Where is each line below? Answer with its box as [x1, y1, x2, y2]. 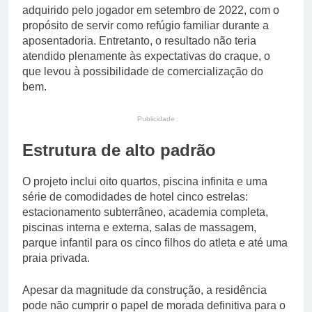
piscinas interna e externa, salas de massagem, [22, 221, 256, 234]
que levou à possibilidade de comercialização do [22, 65, 263, 78]
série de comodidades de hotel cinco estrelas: [22, 191, 248, 203]
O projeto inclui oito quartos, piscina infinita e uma [22, 175, 267, 188]
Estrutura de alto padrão [22, 141, 216, 160]
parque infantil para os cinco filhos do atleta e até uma [22, 237, 288, 249]
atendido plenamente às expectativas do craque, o [22, 50, 270, 63]
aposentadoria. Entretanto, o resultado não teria [22, 35, 256, 47]
